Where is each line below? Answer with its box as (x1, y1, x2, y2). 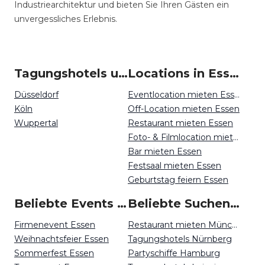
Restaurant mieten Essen (128, 118, 233, 128)
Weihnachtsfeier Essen (14, 234, 109, 244)
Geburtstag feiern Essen (128, 174, 228, 185)
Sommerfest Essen (14, 248, 94, 258)
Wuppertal (14, 118, 58, 128)
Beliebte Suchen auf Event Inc (230, 196, 240, 211)
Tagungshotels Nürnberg (128, 234, 232, 244)
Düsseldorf (14, 89, 59, 100)
